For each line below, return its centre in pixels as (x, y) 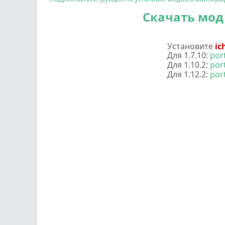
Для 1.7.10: (188, 55)
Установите (191, 46)
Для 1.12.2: (188, 74)
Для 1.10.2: (188, 65)
